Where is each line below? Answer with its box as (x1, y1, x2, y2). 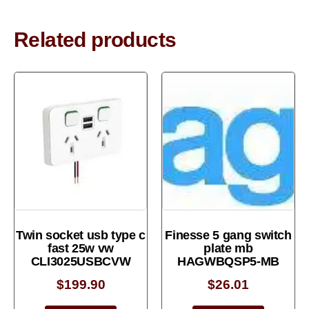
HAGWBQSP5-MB (177, 255, 279, 269)
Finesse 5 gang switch (165, 228, 292, 243)
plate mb (203, 241, 253, 256)
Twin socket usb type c (15, 228, 146, 243)
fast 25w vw (47, 241, 114, 256)
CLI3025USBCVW (30, 255, 131, 269)
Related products (14, 28, 177, 52)
